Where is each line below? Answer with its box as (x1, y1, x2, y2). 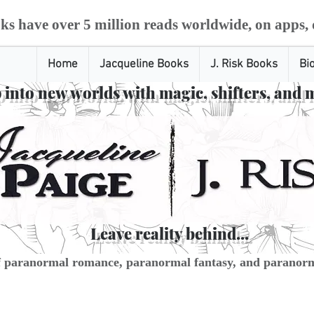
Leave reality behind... (90, 223, 249, 244)
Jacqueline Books (100, 57, 189, 71)
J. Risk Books (210, 57, 278, 71)
